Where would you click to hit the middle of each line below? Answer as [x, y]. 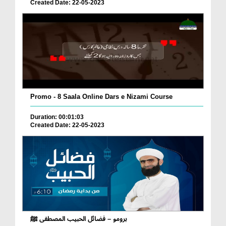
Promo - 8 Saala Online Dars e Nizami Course [101, 96]
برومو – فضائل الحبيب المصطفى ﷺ [79, 219]
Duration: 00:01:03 [57, 117]
